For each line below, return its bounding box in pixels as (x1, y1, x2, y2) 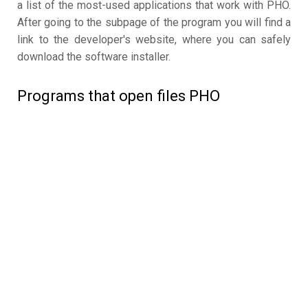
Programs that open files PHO (17, 87, 220, 105)
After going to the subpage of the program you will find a (17, 16, 291, 30)
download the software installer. (17, 50, 170, 64)
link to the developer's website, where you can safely (17, 33, 291, 47)
